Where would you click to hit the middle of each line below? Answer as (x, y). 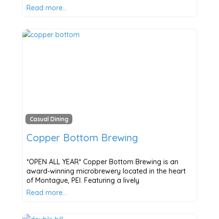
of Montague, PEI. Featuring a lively (83, 181)
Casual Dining (49, 119)
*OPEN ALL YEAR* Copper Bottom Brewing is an (102, 162)
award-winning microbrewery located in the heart (106, 171)
